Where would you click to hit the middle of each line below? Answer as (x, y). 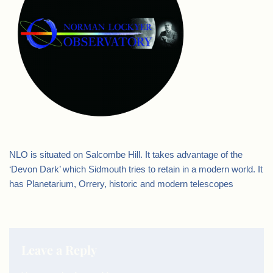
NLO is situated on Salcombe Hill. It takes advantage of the (126, 154)
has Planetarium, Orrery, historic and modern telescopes (121, 184)
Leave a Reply (59, 250)
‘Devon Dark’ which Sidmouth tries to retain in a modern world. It (136, 169)
